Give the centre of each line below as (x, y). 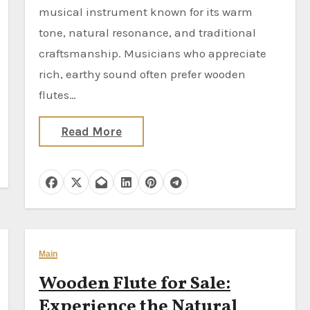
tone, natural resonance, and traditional (147, 33)
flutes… (57, 95)
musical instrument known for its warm (146, 12)
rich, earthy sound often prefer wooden (142, 74)
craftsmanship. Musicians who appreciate (153, 53)
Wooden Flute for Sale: (135, 284)
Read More (91, 131)
